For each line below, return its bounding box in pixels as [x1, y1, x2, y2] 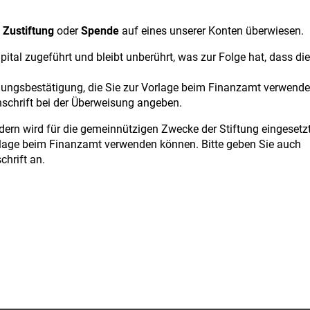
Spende [81, 24, 119, 37]
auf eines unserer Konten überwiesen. [119, 24, 304, 37]
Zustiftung [3, 24, 54, 37]
